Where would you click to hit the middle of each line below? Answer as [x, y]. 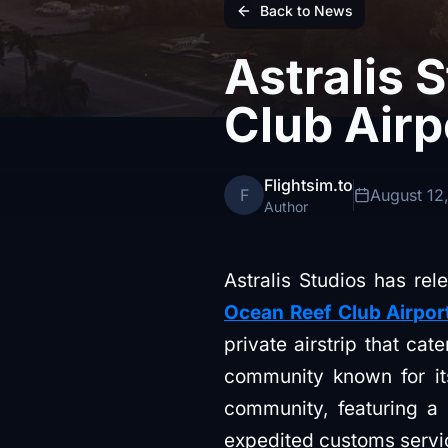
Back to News [306, 10]
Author [286, 206]
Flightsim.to [308, 185]
